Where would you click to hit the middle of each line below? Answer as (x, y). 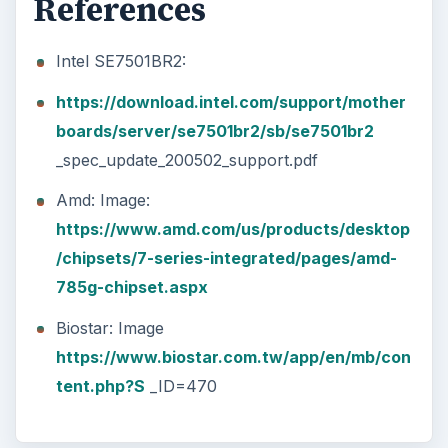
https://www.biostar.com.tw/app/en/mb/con (233, 356)
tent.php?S (100, 385)
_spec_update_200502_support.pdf (186, 159)
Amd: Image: (102, 200)
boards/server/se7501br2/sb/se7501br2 (214, 130)
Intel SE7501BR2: (120, 61)
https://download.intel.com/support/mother (230, 101)
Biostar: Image (109, 327)
